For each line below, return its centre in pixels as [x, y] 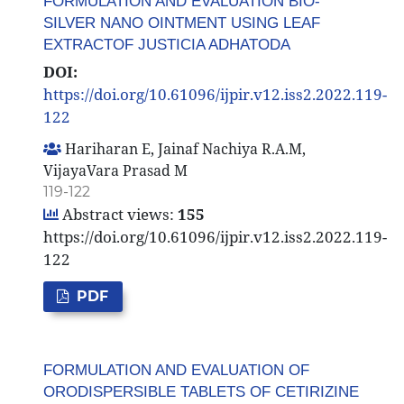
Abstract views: [116, 214]
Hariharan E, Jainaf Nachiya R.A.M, [183, 148]
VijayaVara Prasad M [115, 170]
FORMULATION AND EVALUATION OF [176, 371]
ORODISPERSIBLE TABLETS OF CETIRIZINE [201, 392]
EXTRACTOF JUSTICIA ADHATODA [166, 44]
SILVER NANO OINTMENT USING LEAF [181, 23]
